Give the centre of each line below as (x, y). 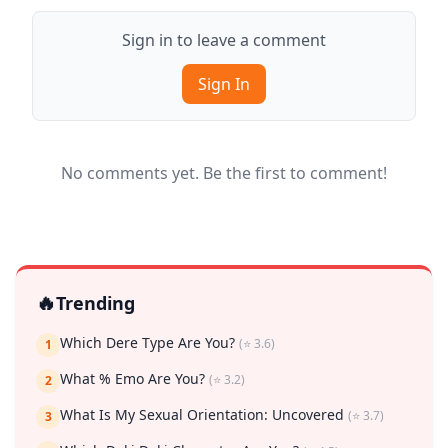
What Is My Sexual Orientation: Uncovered (204, 415)
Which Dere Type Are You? (149, 343)
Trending (95, 303)
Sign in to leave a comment (224, 40)
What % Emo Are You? (134, 379)
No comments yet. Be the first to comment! (224, 173)
